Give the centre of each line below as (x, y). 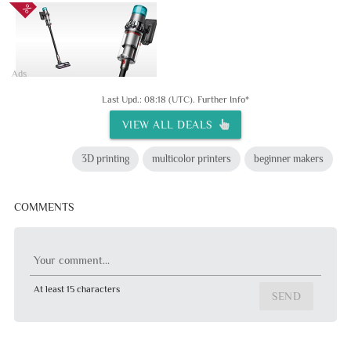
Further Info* (223, 99)
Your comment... (71, 260)
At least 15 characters (76, 289)
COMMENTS (43, 206)
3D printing (106, 158)
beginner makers (289, 158)
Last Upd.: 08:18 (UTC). (150, 99)
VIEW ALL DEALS (170, 124)
